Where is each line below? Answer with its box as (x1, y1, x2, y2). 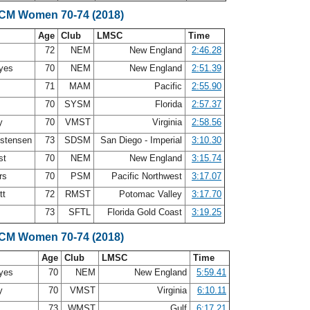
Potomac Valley (116, 189, 185, 199)
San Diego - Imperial (98, 135, 185, 145)
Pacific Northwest (109, 171, 185, 181)
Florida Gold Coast (104, 207, 185, 217)
